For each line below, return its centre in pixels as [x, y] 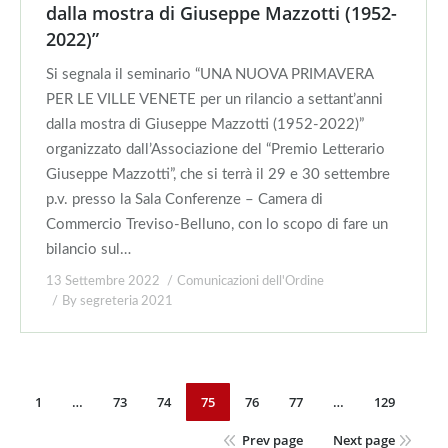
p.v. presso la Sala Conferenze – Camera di [184, 199]
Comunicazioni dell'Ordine [250, 281]
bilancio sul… [88, 249]
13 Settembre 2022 [103, 281]
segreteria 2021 [126, 301]
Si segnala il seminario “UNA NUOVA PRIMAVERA [209, 74]
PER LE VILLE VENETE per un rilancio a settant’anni [214, 99]
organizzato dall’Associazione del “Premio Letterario [215, 149]
